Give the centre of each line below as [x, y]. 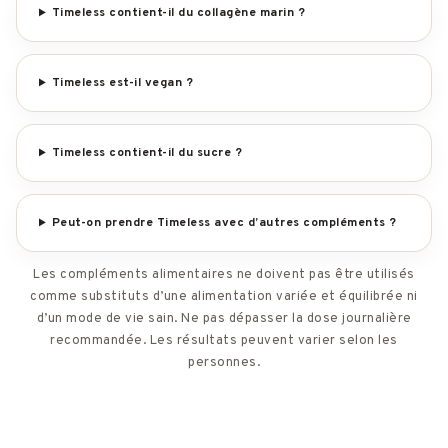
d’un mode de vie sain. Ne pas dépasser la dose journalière [224, 319]
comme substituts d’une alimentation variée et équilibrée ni [224, 297]
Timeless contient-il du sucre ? [147, 153]
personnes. [224, 363]
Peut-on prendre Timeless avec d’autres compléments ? [224, 223]
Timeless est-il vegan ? [122, 83]
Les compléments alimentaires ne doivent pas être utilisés [224, 275]
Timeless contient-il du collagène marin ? [178, 13]
